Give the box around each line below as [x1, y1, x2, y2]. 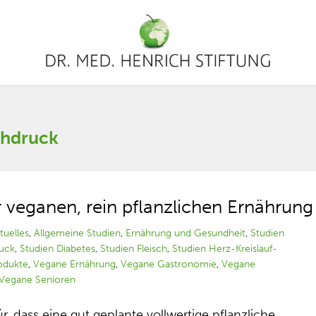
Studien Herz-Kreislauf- [172, 243, 278, 255]
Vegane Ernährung [33, 258, 116, 270]
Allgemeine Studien [34, 227, 121, 239]
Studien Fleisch [100, 243, 168, 255]
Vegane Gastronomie [121, 258, 217, 270]
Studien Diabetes [20, 243, 96, 255]
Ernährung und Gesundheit [126, 227, 246, 239]
